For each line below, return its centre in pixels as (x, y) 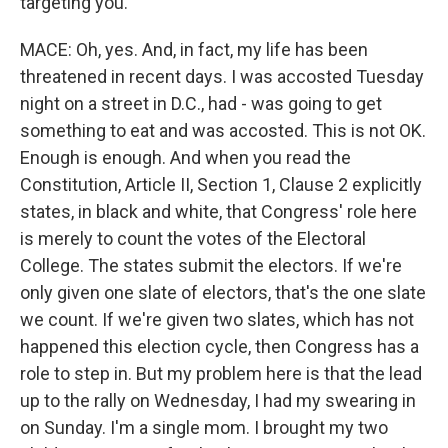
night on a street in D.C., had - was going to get (201, 103)
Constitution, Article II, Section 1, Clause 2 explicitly (221, 184)
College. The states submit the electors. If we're (211, 265)
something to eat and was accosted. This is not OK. (223, 130)
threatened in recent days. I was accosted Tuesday (222, 76)
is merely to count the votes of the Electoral (193, 238)
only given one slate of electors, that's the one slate (223, 292)
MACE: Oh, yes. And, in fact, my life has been (194, 49)
